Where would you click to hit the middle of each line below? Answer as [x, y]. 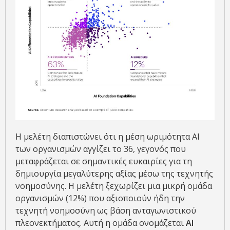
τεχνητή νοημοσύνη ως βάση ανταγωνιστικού [106, 210]
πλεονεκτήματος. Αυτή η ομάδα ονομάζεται [101, 223]
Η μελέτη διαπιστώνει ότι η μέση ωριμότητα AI [108, 136]
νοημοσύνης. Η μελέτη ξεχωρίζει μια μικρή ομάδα [114, 186]
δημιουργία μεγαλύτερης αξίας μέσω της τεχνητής [114, 173]
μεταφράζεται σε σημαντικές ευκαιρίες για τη [104, 161]
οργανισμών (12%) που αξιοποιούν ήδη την [100, 198]
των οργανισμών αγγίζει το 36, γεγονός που [101, 149]
